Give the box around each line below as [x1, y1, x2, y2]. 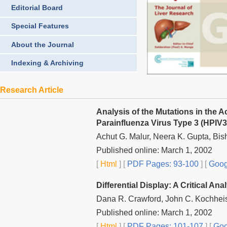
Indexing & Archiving [11, 58, 84, 67]
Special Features [11, 22, 69, 30]
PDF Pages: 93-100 [125, 159, 199, 168]
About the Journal [11, 40, 74, 49]
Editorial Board [11, 4, 63, 12]
